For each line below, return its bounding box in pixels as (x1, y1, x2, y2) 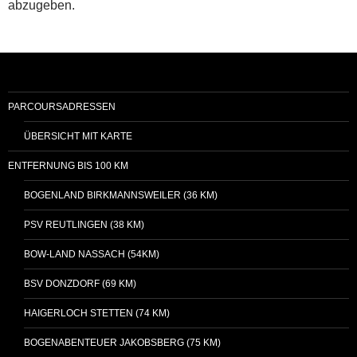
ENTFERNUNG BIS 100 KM (8, 159, 128, 171)
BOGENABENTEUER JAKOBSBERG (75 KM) (24, 336, 221, 348)
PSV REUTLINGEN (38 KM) (24, 218, 144, 230)
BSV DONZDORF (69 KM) (24, 277, 136, 289)
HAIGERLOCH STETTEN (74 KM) (24, 307, 170, 319)
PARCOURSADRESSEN (8, 100, 116, 112)
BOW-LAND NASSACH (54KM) (24, 248, 159, 260)
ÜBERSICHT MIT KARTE (24, 130, 132, 142)
